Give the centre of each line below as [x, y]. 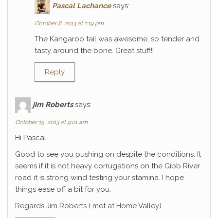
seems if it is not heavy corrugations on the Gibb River [108, 166]
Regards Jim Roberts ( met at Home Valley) [88, 206]
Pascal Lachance [82, 6]
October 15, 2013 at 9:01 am [51, 122]
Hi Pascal [31, 138]
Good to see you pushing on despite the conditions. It [108, 154]
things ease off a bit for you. [63, 189]
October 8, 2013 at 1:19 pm [69, 23]
